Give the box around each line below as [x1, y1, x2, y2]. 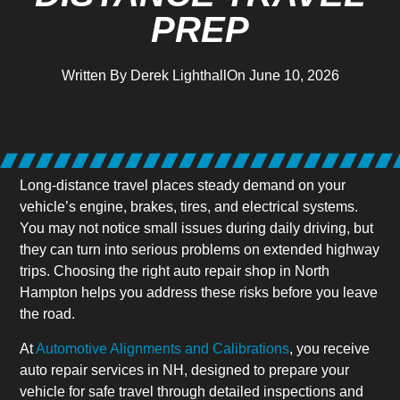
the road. [20, 306, 76, 322]
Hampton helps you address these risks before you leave [20, 285, 379, 301]
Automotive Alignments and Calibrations [36, 340, 290, 356]
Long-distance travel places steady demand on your [20, 178, 346, 194]
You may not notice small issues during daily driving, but [20, 221, 374, 237]
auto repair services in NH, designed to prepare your [20, 362, 350, 378]
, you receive [289, 340, 371, 356]
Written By [61, 67, 127, 83]
